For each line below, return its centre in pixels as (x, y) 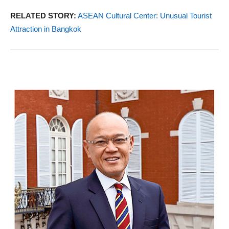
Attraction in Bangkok (46, 29)
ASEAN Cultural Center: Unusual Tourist (145, 15)
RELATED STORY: (43, 15)
